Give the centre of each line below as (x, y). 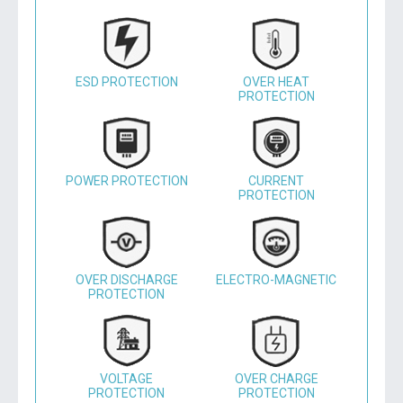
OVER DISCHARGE (126, 280)
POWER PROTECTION (126, 181)
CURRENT (277, 181)
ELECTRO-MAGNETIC (277, 280)
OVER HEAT (277, 82)
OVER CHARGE (276, 379)
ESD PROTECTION (126, 82)
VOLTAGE (127, 379)
